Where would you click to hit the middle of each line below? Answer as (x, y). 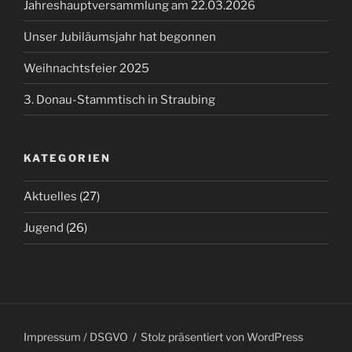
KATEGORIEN (68, 158)
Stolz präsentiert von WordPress (222, 336)
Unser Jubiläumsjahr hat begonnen (120, 37)
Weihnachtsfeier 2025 (86, 68)
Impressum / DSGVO (76, 336)
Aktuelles (50, 196)
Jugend (44, 228)
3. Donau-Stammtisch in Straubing (119, 99)
